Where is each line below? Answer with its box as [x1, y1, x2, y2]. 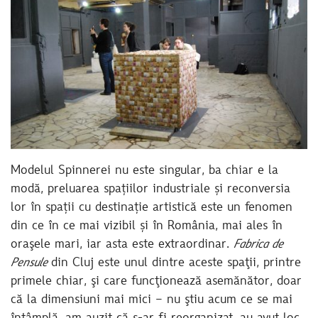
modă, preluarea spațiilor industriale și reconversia [11, 182, 290, 196]
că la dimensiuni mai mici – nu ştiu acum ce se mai [11, 293, 292, 307]
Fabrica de [234, 238, 283, 251]
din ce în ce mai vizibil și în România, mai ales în [11, 219, 283, 233]
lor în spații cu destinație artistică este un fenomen [11, 201, 292, 214]
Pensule [11, 256, 51, 270]
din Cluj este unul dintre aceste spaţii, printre [51, 256, 301, 270]
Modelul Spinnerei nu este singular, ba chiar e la [11, 164, 278, 177]
